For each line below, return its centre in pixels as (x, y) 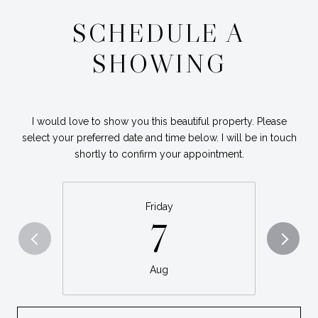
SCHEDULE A (159, 33)
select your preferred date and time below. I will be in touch (159, 138)
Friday (159, 206)
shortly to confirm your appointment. (159, 154)
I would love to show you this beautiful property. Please (159, 122)
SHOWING (159, 63)
